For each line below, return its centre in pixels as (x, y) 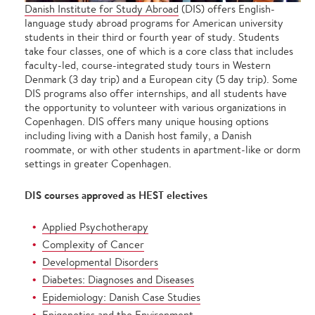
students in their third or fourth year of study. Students (152, 37)
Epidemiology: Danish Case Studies (121, 297)
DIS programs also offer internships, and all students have (156, 93)
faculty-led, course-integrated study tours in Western (148, 65)
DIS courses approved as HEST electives (116, 195)
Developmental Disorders (100, 262)
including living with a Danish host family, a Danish (138, 135)
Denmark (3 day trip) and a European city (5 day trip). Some (161, 79)
